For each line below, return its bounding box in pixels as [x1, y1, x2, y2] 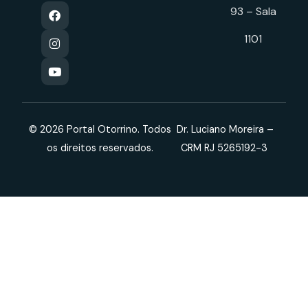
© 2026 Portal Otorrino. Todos [29, 123, 172, 136]
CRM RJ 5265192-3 [180, 142, 270, 155]
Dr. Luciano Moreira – [177, 123, 274, 136]
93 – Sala [230, 3, 276, 19]
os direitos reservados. [47, 142, 154, 155]
